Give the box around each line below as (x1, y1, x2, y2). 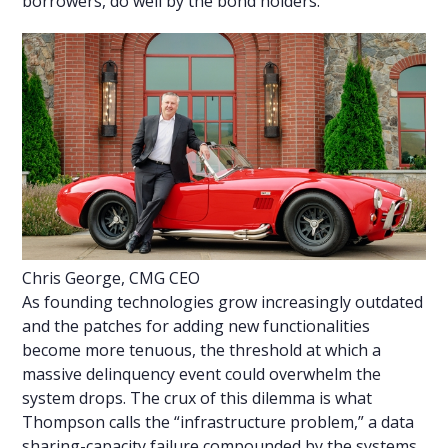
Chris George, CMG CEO (22, 266, 201, 289)
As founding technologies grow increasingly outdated (22, 290, 424, 313)
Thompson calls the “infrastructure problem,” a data (22, 410, 415, 433)
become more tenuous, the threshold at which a (22, 338, 382, 361)
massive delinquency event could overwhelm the (22, 362, 382, 385)
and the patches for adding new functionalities (22, 314, 371, 337)
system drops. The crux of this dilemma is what (22, 386, 373, 409)
